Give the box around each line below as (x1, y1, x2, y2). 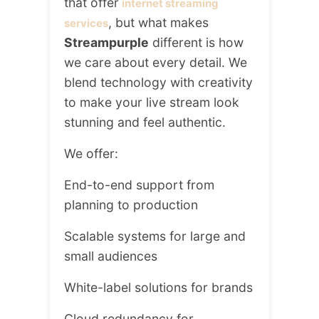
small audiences (64, 249, 157, 264)
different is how (149, 35, 244, 51)
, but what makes (108, 15, 209, 31)
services (64, 16, 108, 31)
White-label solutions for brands (64, 280, 253, 296)
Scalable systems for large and (64, 229, 246, 244)
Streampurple (64, 35, 149, 51)
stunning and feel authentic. (64, 115, 226, 130)
